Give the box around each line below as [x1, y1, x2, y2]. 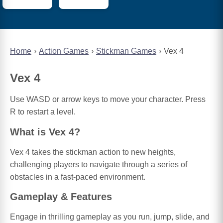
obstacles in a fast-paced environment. [10, 172, 145, 181]
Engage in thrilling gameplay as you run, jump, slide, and [10, 213, 210, 222]
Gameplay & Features [10, 191, 112, 203]
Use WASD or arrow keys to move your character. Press [10, 95, 206, 104]
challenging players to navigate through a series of [10, 160, 187, 169]
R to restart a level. [10, 108, 76, 116]
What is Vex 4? [10, 126, 80, 137]
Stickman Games [96, 47, 156, 56]
